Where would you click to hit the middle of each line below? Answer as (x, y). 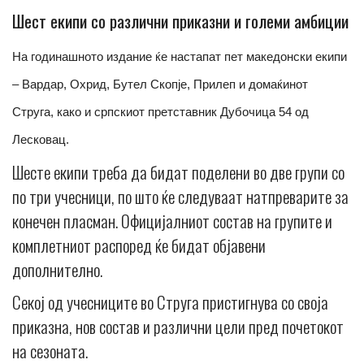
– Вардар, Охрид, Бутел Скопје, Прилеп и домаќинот (160, 84)
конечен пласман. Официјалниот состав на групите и (172, 221)
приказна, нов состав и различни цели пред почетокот (178, 327)
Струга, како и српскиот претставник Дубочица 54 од (160, 112)
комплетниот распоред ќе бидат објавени (139, 245)
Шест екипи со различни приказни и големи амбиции (180, 21)
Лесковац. (41, 140)
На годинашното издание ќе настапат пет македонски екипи (180, 57)
